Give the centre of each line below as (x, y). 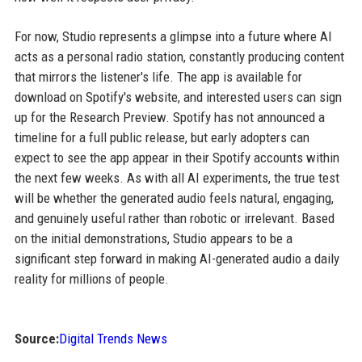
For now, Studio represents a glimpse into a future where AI (173, 36)
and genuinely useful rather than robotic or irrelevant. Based (174, 218)
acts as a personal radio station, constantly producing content (179, 56)
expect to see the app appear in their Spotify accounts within (177, 157)
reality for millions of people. (91, 278)
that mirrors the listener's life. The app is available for (158, 76)
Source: (36, 338)
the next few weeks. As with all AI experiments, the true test (177, 177)
